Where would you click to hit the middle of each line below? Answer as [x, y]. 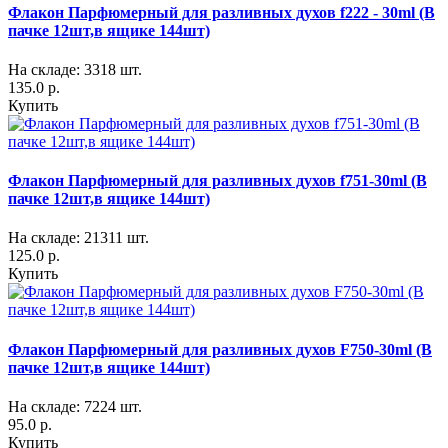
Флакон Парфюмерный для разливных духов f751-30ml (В [217, 181]
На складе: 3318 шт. [75, 69]
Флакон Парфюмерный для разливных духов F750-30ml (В [220, 349]
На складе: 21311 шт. [78, 238]
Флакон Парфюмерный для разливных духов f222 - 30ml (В [221, 12]
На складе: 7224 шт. [75, 406]
